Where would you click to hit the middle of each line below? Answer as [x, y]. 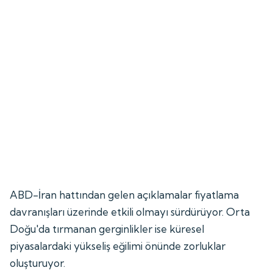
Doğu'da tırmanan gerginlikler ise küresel [107, 229]
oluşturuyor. [38, 263]
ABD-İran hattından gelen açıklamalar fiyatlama [125, 194]
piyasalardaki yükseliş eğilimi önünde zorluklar [118, 246]
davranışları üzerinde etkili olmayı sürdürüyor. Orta [130, 211]
